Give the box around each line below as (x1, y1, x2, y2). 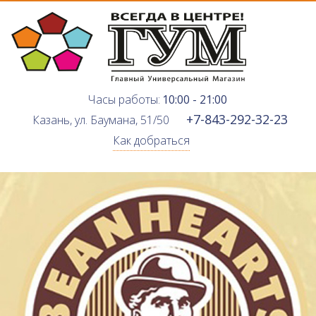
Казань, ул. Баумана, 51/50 (32, 112, 169, 128)
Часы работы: (85, 92, 160, 107)
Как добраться (113, 133, 190, 148)
